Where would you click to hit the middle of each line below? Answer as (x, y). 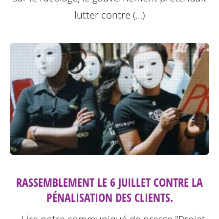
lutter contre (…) (109, 15)
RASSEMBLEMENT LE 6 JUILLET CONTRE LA (109, 182)
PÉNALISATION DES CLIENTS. (109, 197)
